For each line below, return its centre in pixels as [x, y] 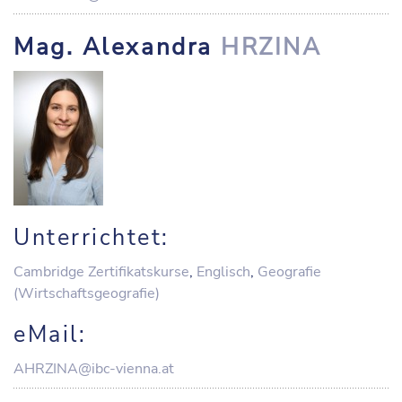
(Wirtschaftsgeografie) [87, 293]
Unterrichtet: [92, 238]
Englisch [223, 272]
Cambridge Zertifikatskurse [101, 272]
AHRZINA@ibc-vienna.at [94, 369]
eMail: [50, 335]
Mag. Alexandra [118, 47]
